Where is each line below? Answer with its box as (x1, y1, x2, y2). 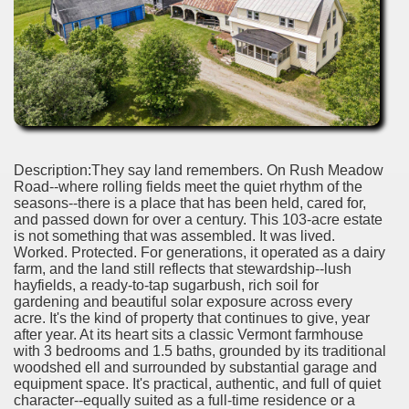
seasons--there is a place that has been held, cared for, (14, 194, 366, 211)
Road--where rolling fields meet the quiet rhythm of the (14, 178, 362, 194)
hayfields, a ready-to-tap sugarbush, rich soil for (14, 277, 319, 293)
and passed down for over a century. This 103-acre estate (14, 211, 383, 227)
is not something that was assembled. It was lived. (14, 227, 335, 244)
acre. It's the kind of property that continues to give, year (14, 309, 370, 326)
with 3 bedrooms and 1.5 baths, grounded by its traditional (14, 342, 386, 359)
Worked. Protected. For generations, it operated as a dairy (14, 244, 385, 260)
